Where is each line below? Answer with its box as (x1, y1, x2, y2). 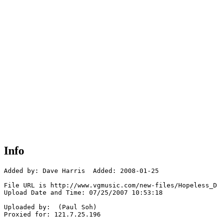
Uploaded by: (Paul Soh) (4, 203, 97, 211)
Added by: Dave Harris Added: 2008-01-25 (4, 167, 159, 175)
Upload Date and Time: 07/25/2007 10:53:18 (4, 189, 163, 197)
